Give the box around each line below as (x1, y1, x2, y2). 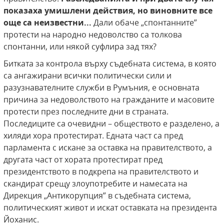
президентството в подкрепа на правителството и (3, 166, 198, 177)
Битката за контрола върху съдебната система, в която (3, 58, 216, 69)
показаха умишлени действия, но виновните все (3, 5, 212, 16)
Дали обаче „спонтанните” (93, 17, 197, 28)
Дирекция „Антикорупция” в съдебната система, (3, 190, 191, 201)
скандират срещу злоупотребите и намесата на (3, 178, 187, 189)
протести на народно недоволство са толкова (3, 29, 182, 40)
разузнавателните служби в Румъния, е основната (3, 82, 199, 93)
